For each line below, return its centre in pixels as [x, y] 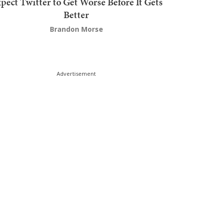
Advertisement [76, 73]
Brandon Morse [76, 29]
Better [76, 14]
